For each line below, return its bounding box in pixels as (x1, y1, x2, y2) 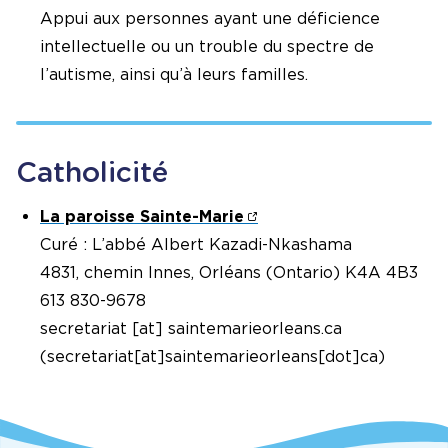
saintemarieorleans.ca (168, 318, 342, 338)
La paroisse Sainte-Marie (40, 206, 244, 226)
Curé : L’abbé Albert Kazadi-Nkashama (40, 234, 352, 254)
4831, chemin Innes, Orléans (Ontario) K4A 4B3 (40, 262, 418, 282)
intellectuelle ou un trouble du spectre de (40, 36, 374, 56)
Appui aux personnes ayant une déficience (40, 8, 380, 28)
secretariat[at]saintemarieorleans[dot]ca (47, 346, 378, 366)
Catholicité (16, 154, 168, 189)
